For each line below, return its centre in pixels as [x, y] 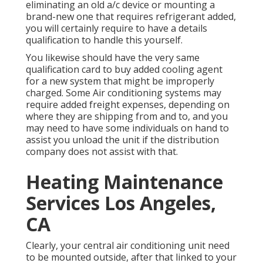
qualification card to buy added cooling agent [124, 69]
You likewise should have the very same [113, 57]
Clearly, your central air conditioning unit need [128, 245]
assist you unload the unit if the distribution [122, 139]
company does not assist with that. [102, 151]
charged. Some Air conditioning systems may [124, 92]
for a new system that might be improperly [120, 81]
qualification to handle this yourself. [104, 40]
